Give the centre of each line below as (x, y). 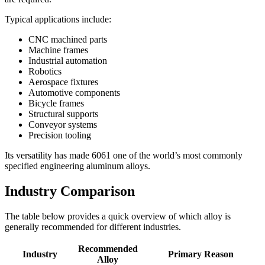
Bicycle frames (56, 103)
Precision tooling (60, 135)
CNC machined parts (68, 39)
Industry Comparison (70, 191)
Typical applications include (57, 19)
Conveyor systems (63, 124)
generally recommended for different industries (92, 227)
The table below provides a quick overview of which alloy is (118, 216)
